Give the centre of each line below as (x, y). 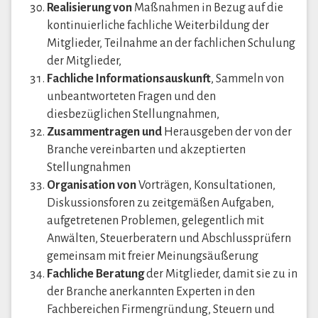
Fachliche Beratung (95, 274)
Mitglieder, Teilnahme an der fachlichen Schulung (171, 43)
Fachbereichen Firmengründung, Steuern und (161, 309)
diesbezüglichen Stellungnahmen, (133, 114)
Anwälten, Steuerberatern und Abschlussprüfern (169, 238)
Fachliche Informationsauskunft (129, 79)
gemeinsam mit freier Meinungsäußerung (153, 256)
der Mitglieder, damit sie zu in (221, 274)
